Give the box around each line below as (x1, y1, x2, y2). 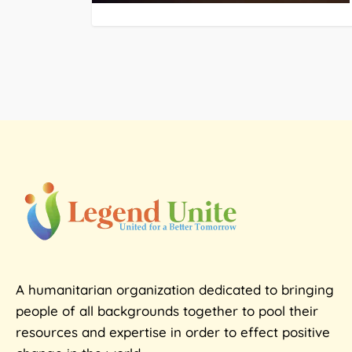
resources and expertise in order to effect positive (16, 324, 330, 340)
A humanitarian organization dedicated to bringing (16, 281, 334, 298)
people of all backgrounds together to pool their (16, 302, 318, 319)
